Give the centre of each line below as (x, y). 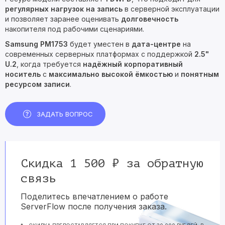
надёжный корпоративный (133, 64)
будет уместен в (100, 44)
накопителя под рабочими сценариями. (75, 29)
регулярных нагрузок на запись (64, 9)
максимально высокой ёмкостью (111, 74)
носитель (23, 74)
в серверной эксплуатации (171, 9)
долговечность (150, 19)
